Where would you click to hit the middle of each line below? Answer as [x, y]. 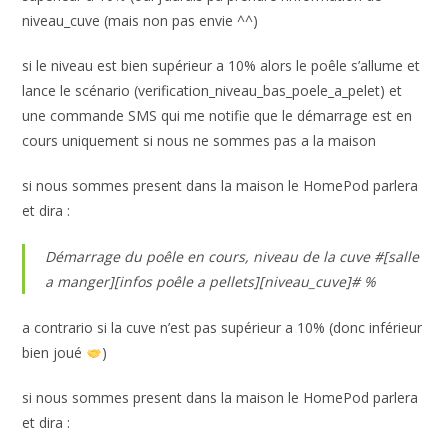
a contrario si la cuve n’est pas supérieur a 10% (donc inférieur [222, 328]
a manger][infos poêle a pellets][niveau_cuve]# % [211, 282]
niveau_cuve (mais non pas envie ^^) [140, 21]
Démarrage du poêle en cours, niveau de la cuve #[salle [232, 257]
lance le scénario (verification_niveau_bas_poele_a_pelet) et [212, 91]
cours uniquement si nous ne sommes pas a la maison [199, 141]
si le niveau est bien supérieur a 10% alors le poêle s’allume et [221, 66]
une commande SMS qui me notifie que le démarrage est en [217, 116]
